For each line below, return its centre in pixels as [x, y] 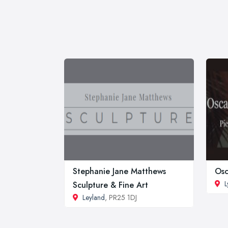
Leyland [94, 197]
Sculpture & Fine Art [110, 185]
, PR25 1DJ [121, 197]
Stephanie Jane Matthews [119, 171]
